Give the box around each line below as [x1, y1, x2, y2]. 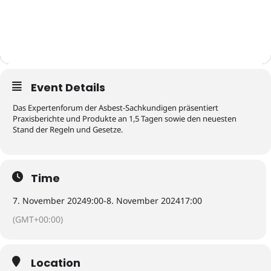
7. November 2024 [13, 195, 87, 207]
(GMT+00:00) [13, 214, 63, 226]
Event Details [31, 80, 105, 96]
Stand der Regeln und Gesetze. [13, 124, 123, 135]
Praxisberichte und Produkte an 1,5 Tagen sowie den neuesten [13, 113, 237, 125]
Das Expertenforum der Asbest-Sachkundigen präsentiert [13, 102, 218, 114]
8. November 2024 [106, 195, 180, 207]
